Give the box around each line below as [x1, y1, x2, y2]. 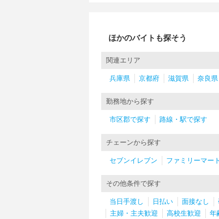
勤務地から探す [106, 97, 154, 105]
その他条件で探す [106, 179, 161, 187]
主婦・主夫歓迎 [110, 209, 158, 217]
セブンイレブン [109, 156, 157, 164]
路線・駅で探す [159, 115, 207, 123]
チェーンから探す [106, 138, 161, 146]
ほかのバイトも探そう [109, 33, 187, 42]
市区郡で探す [109, 115, 151, 123]
